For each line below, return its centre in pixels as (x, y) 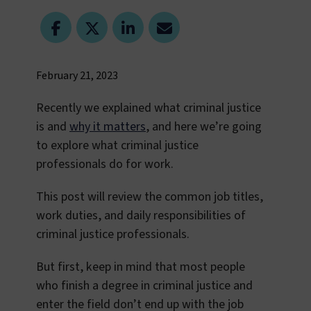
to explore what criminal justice (117, 146)
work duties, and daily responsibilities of (141, 216)
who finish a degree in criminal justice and (144, 286)
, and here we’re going (204, 127)
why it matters (108, 127)
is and (53, 127)
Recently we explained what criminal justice (149, 108)
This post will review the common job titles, (150, 197)
